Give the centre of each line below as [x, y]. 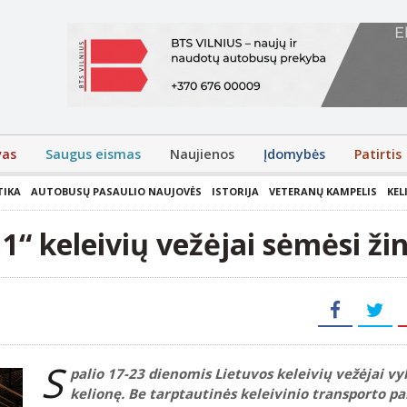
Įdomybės [294, 154]
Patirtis [378, 154]
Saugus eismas [93, 154]
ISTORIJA [235, 191]
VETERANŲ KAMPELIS [323, 191]
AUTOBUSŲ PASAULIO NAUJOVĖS [116, 191]
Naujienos [202, 154]
